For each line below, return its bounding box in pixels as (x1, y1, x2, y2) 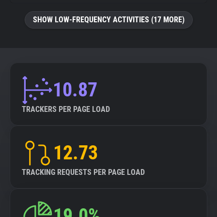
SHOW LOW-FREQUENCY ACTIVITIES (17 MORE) (32, 15, 185, 24)
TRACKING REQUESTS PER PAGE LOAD (22, 168, 145, 177)
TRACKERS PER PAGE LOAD (22, 105, 110, 114)
